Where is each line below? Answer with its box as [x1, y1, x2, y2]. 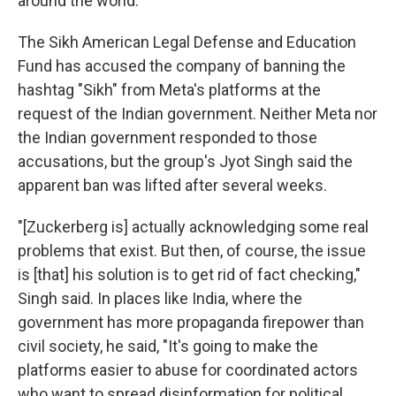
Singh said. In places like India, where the [18, 289, 302, 308]
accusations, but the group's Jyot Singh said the [18, 152, 353, 171]
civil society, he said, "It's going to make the [18, 337, 318, 355]
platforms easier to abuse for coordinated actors [18, 361, 358, 379]
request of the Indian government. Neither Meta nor [18, 104, 377, 123]
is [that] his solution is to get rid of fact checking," [18, 265, 361, 284]
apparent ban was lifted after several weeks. [18, 176, 327, 194]
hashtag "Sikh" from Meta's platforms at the [18, 80, 321, 99]
